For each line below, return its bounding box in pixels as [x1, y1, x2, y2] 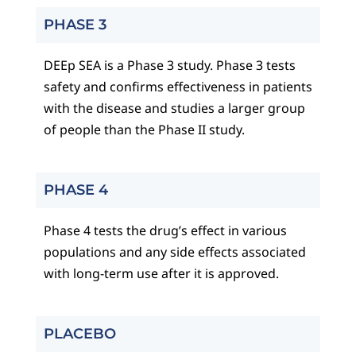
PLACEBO [43, 325, 116, 343]
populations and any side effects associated [43, 243, 306, 261]
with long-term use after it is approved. [43, 265, 279, 283]
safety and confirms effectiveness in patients [43, 78, 312, 96]
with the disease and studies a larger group [43, 99, 305, 118]
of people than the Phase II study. [43, 121, 245, 139]
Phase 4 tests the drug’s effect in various [43, 222, 287, 240]
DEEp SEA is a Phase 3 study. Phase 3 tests [43, 56, 296, 75]
